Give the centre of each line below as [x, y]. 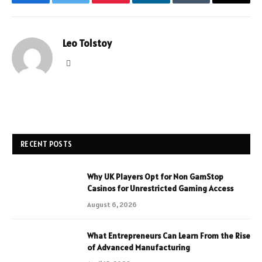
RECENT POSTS [46, 144]
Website [83, 63]
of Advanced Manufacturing [139, 247]
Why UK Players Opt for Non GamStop [155, 176]
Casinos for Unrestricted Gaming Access [160, 188]
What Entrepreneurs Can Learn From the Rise [169, 235]
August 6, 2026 [112, 204]
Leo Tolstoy [87, 43]
